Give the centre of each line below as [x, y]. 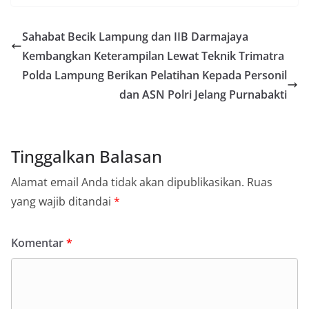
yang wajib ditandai [62, 202]
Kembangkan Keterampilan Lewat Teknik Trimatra [153, 56]
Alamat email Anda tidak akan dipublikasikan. [128, 182]
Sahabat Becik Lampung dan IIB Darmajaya [135, 37]
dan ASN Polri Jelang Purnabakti [203, 95]
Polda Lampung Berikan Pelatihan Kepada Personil [154, 76]
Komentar [39, 243]
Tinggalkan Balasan [87, 157]
